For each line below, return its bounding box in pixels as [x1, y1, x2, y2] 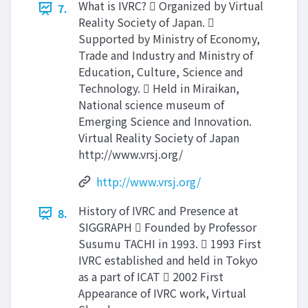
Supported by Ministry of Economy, [78, 30, 260, 47]
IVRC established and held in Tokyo [78, 252, 258, 268]
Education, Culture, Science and [78, 63, 243, 80]
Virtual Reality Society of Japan [78, 129, 239, 146]
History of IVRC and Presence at [78, 202, 239, 219]
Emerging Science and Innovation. [78, 113, 252, 129]
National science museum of [78, 96, 224, 113]
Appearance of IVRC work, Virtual [78, 285, 246, 301]
